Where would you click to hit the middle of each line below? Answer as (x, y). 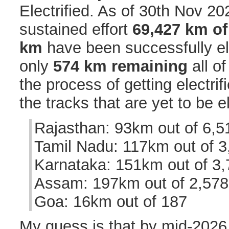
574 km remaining (120, 66)
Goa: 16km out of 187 (111, 201)
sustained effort (76, 29)
